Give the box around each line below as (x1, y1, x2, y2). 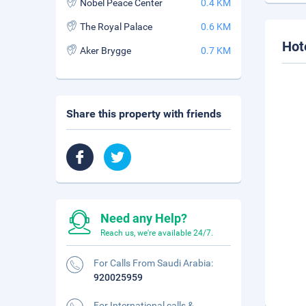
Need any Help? (100, 211, 187, 225)
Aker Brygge (80, 45, 131, 56)
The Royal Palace (80, 21, 152, 32)
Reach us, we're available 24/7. (100, 228, 213, 238)
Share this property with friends (66, 107, 221, 120)
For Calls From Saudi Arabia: (94, 258, 213, 268)
